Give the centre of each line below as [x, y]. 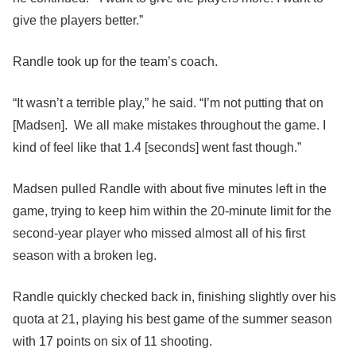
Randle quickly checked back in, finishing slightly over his [174, 297]
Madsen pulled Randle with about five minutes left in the [170, 189]
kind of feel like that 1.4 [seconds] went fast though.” [157, 147]
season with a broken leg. [85, 255]
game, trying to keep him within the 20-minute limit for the [172, 211]
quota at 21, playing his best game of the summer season [172, 319]
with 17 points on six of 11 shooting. [112, 341]
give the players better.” [78, 20]
